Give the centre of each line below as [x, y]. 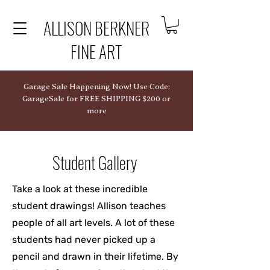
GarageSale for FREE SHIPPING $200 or [96, 98]
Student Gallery [96, 162]
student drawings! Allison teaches [89, 206]
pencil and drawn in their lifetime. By [95, 256]
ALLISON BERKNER [96, 28]
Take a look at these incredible [80, 189]
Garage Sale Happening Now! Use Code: [96, 86]
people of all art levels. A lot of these [93, 222]
